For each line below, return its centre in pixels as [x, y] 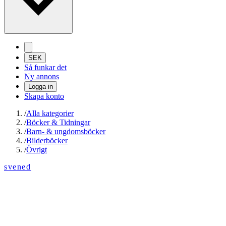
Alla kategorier [50, 114]
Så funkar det [45, 68]
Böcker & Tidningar [58, 123]
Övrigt [37, 150]
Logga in [41, 87]
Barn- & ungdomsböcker [66, 132]
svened [18, 167]
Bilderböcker [47, 141]
